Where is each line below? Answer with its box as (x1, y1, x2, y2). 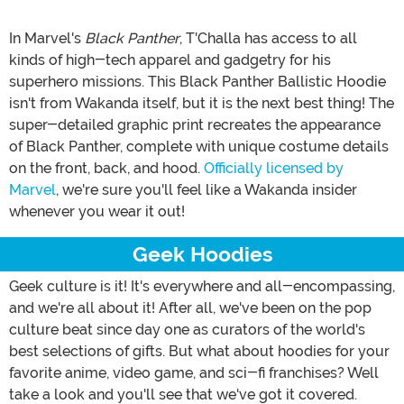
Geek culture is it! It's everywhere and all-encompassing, (9, 277, 395, 295)
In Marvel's (9, 29, 85, 47)
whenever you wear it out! (9, 202, 185, 220)
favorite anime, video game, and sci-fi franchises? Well (9, 363, 379, 381)
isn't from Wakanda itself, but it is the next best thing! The (9, 94, 394, 112)
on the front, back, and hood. (9, 159, 204, 177)
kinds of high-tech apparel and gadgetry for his (9, 50, 331, 69)
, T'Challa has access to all (179, 29, 357, 47)
